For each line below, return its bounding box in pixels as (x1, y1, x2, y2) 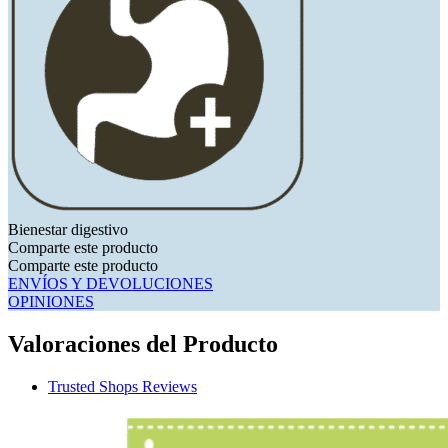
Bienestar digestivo (8, 220, 128, 238)
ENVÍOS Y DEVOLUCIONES (8, 274, 213, 292)
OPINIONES (8, 292, 94, 310)
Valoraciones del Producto (8, 330, 278, 357)
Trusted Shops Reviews (48, 377, 197, 395)
